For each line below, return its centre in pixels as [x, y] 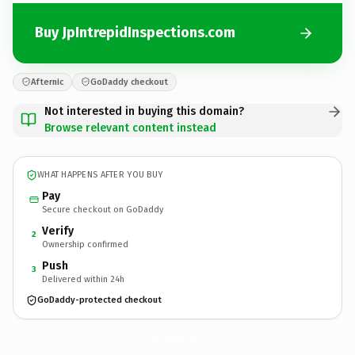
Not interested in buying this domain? [144, 111]
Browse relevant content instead [130, 128]
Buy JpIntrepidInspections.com [135, 32]
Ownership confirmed [85, 244]
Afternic [47, 82]
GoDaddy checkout [129, 82]
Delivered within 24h [83, 279]
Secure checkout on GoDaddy [103, 209]
